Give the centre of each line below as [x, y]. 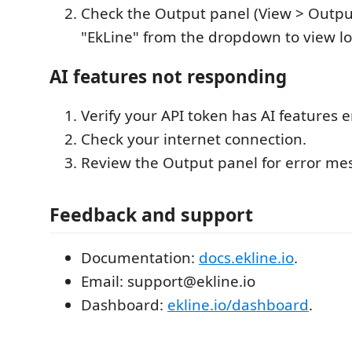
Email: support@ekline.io [168, 281]
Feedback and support [151, 214]
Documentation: [140, 257]
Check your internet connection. [194, 139]
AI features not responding [168, 76]
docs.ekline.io [246, 257]
